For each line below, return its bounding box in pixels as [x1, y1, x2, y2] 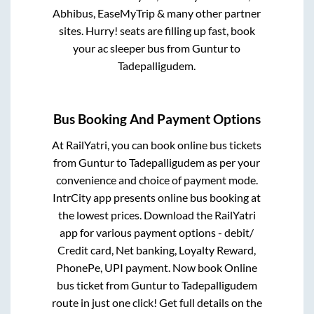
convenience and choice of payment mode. [55, 172, 258, 186]
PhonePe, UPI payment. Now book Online [56, 260, 258, 274]
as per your [205, 155, 261, 169]
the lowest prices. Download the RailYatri [57, 207, 256, 221]
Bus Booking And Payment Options [53, 111, 261, 127]
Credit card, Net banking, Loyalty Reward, [57, 243, 257, 257]
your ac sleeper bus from [73, 41, 193, 55]
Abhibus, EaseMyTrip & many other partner [53, 6, 261, 20]
